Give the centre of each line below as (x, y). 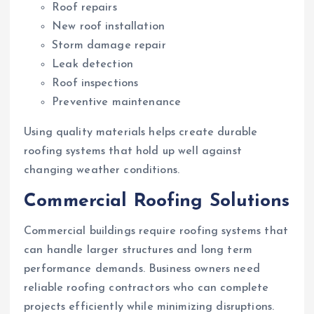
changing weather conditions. (102, 171)
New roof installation (109, 27)
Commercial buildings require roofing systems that (156, 231)
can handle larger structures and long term (138, 250)
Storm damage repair (109, 46)
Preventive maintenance (117, 103)
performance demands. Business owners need (142, 269)
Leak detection (93, 65)
